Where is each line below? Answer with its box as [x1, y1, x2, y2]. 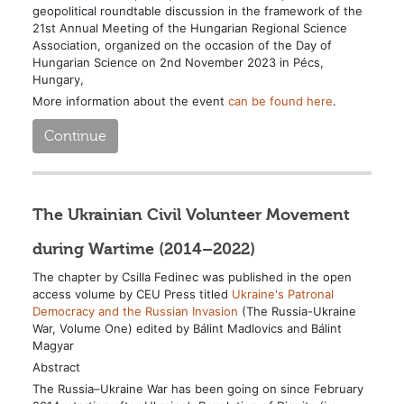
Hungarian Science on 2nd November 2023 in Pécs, [32, 54, 324, 69]
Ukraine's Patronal [231, 286, 334, 301]
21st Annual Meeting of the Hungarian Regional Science [32, 20, 347, 35]
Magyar [32, 337, 74, 353]
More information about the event [32, 93, 228, 108]
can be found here [227, 93, 333, 108]
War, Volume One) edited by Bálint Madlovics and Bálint [32, 320, 342, 335]
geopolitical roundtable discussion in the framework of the [32, 3, 363, 18]
